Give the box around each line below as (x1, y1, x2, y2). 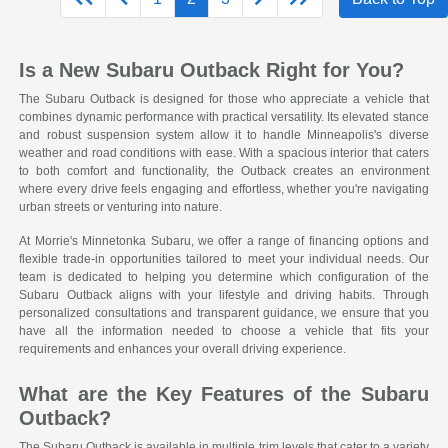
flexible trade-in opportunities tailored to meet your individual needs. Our (19, 252, 429, 267)
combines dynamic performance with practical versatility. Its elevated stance (19, 110, 429, 125)
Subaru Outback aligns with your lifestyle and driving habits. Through (19, 288, 429, 303)
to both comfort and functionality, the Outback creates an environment (19, 164, 429, 179)
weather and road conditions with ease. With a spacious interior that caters (19, 146, 429, 161)
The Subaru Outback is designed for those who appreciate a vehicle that (19, 92, 429, 107)
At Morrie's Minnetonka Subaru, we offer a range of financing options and (19, 234, 429, 249)
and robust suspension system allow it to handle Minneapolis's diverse (19, 128, 429, 143)
